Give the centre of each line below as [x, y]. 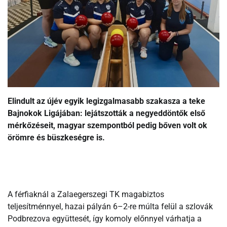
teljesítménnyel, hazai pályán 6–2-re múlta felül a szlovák [110, 206]
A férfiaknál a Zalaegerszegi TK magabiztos [86, 194]
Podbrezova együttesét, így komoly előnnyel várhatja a [105, 218]
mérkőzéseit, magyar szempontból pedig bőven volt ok [107, 125]
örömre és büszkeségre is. [56, 137]
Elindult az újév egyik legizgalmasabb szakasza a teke [106, 101]
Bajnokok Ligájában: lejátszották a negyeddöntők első [106, 113]
